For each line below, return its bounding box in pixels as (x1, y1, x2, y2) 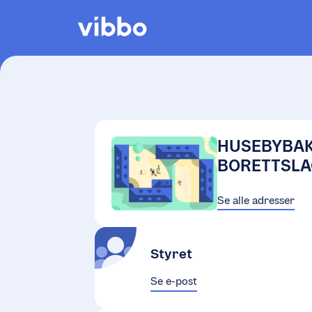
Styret (150, 245, 192, 263)
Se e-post (150, 274, 197, 288)
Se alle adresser (217, 194, 295, 207)
